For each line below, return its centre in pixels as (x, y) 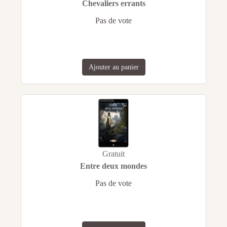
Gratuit (113, 154)
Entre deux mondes (113, 166)
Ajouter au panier (113, 67)
